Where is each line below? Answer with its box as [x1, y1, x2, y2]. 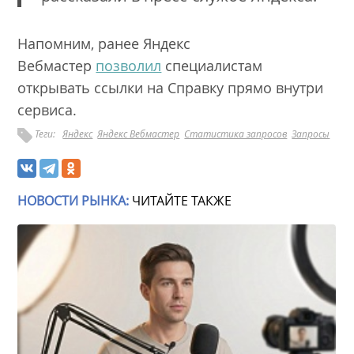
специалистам [161, 55, 263, 75]
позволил [96, 55, 162, 75]
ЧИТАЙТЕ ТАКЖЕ [129, 191, 232, 209]
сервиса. [17, 100, 85, 119]
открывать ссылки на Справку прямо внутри [17, 77, 324, 97]
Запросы [292, 126, 330, 140]
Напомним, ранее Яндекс [17, 33, 191, 53]
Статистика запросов [184, 126, 288, 140]
